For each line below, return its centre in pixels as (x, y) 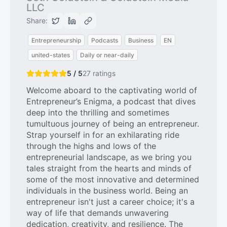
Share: (37, 21)
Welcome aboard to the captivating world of (112, 90)
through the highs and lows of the (91, 146)
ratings (103, 73)
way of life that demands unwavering (98, 213)
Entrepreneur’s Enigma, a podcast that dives (111, 101)
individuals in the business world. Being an (107, 191)
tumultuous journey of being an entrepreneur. (113, 124)
